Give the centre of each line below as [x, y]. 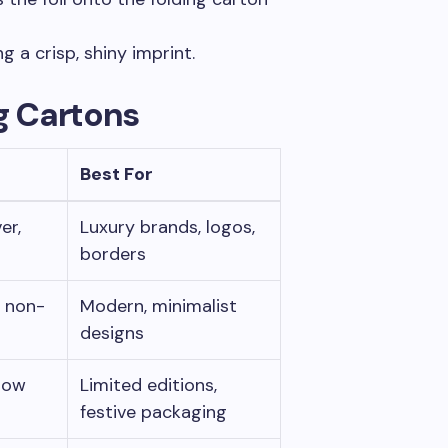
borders [113, 254]
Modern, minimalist [158, 306]
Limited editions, [148, 385]
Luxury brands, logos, [167, 227]
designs [112, 333]
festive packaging [153, 412]
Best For [116, 174]
